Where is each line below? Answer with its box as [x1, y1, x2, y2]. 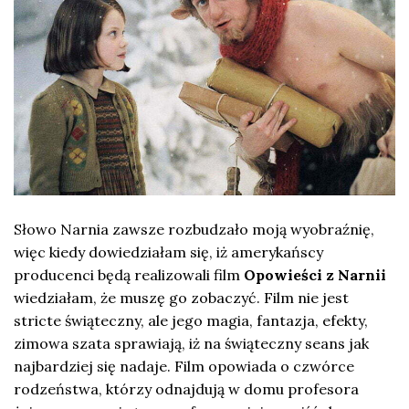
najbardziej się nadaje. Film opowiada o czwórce [14, 356, 354, 375]
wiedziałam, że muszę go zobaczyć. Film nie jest [14, 288, 349, 307]
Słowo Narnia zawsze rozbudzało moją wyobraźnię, [14, 219, 374, 238]
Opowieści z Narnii [244, 265, 386, 284]
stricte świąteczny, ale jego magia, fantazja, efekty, [14, 310, 368, 330]
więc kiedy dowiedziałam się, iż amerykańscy [14, 242, 323, 261]
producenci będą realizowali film [14, 265, 244, 284]
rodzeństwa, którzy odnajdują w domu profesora [14, 379, 359, 398]
